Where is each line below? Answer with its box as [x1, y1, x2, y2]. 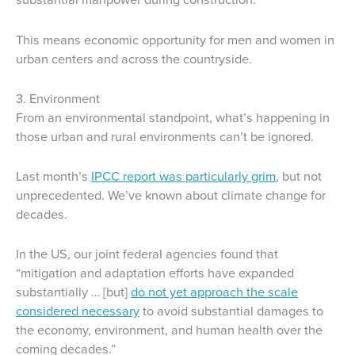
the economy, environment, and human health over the [16, 320, 323, 341]
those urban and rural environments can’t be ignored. [16, 126, 314, 147]
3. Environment [16, 88, 100, 109]
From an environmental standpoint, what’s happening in [16, 107, 330, 128]
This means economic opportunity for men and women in [16, 29, 334, 50]
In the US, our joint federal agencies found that [16, 244, 278, 265]
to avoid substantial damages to [139, 301, 323, 322]
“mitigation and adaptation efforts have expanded [16, 263, 294, 284]
